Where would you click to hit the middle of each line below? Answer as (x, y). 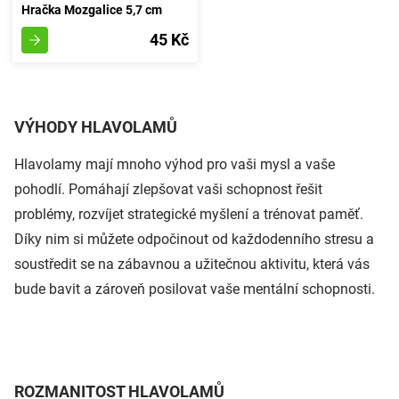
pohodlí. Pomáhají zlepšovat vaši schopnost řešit (168, 189)
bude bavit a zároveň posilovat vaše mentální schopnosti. (195, 289)
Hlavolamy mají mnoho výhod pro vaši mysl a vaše (175, 164)
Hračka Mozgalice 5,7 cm (92, 9)
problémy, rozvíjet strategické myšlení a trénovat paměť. (189, 214)
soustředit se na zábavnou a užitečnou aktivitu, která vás (192, 264)
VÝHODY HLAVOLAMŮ (96, 126)
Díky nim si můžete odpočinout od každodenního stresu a (194, 239)
